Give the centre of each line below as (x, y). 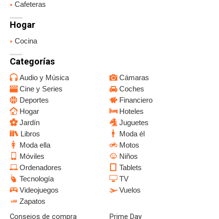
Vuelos (130, 190)
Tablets (131, 167)
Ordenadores (41, 167)
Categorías (32, 61)
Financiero (136, 100)
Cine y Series (41, 89)
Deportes (34, 100)
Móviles (32, 156)
